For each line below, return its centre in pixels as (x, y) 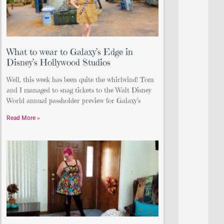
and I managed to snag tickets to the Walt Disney (79, 90)
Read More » (23, 118)
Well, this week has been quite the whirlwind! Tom (80, 80)
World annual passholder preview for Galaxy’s (73, 101)
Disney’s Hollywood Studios (58, 62)
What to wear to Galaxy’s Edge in (70, 52)
